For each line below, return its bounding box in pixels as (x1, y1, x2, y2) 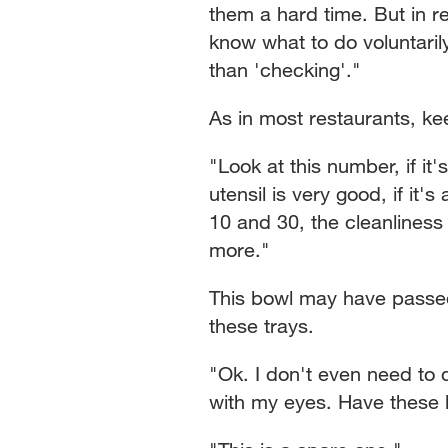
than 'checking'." (209, 57, 361, 81)
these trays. (209, 313, 314, 337)
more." (209, 237, 270, 261)
